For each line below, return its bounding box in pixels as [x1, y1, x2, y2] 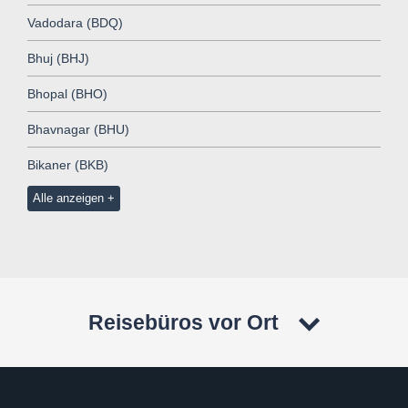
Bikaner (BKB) [27, 157, 108, 172]
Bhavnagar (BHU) [27, 121, 129, 137]
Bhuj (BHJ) [27, 50, 89, 66]
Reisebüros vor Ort [88, 311, 280, 335]
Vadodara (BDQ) [27, 15, 123, 30]
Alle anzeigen [32, 190, 104, 205]
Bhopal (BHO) [27, 86, 107, 101]
